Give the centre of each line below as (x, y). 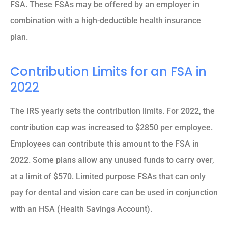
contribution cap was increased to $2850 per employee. (111, 127)
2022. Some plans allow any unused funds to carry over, (112, 160)
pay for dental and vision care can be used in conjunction (114, 192)
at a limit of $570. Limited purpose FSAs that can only (108, 176)
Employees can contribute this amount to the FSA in (105, 144)
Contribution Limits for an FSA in (108, 71)
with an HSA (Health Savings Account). (81, 209)
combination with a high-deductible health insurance (106, 20)
